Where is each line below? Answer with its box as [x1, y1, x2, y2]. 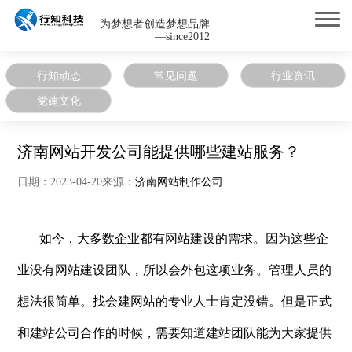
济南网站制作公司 [135, 176, 224, 188]
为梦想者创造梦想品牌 [99, 18, 210, 30]
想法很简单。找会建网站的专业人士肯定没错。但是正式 [17, 295, 332, 308]
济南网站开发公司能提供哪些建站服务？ [17, 143, 301, 160]
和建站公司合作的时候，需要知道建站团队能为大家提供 [17, 326, 332, 339]
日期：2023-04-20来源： [17, 176, 136, 188]
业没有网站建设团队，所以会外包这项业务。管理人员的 [17, 263, 332, 277]
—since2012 [154, 31, 210, 42]
